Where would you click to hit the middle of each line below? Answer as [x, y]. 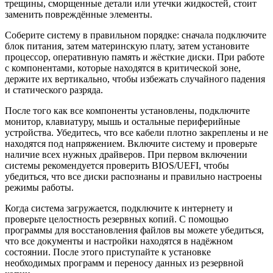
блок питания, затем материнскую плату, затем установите [127, 46]
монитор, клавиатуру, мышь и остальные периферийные [122, 121]
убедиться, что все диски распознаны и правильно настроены [133, 176]
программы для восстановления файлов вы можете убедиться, [134, 230]
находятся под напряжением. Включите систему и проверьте [131, 143]
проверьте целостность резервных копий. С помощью [117, 219]
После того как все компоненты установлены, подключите [127, 110]
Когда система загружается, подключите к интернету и [119, 208]
